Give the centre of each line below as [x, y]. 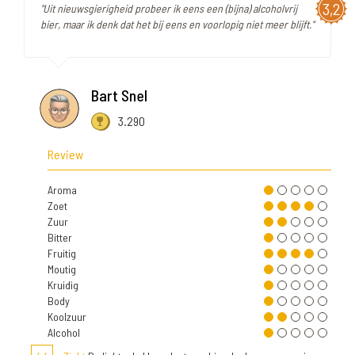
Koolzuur [67, 317]
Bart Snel [119, 95]
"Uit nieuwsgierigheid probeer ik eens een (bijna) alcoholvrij [169, 9]
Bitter [60, 238]
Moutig [62, 269]
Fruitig [62, 254]
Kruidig [63, 285]
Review [65, 155]
